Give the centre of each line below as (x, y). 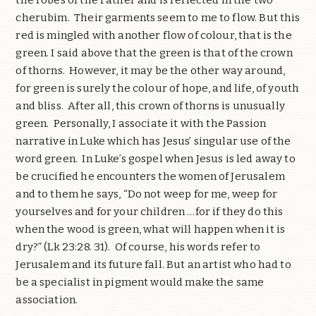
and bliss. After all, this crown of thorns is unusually (150, 105)
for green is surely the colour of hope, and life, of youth (158, 88)
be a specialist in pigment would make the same (140, 282)
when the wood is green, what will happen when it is (151, 229)
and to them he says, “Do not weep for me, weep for (146, 194)
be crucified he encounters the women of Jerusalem (150, 176)
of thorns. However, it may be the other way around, (151, 70)
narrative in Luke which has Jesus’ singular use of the (153, 141)
